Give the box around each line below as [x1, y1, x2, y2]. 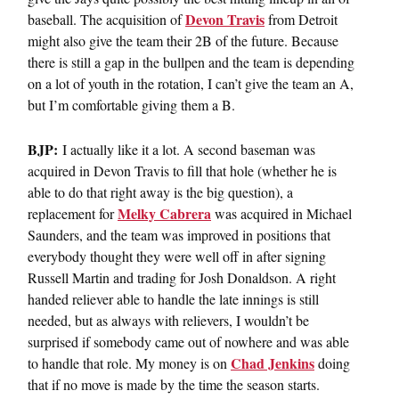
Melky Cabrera [118, 202, 211, 224]
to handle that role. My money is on [28, 353, 231, 372]
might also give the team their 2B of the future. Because [28, 30, 338, 50]
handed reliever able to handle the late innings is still [28, 289, 319, 308]
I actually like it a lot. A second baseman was [58, 139, 315, 159]
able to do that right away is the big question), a [28, 182, 293, 201]
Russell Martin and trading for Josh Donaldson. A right [28, 267, 336, 287]
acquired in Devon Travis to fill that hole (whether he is [28, 160, 337, 180]
